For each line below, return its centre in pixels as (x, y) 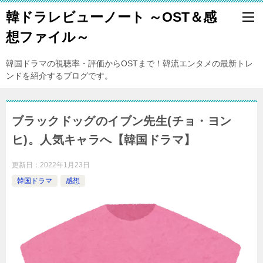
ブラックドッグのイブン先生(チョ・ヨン (122, 121)
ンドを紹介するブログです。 (59, 76)
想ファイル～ (48, 37)
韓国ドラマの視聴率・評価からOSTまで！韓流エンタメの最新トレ (129, 63)
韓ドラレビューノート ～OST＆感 (111, 17)
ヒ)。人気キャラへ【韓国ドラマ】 (104, 140)
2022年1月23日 (65, 165)
